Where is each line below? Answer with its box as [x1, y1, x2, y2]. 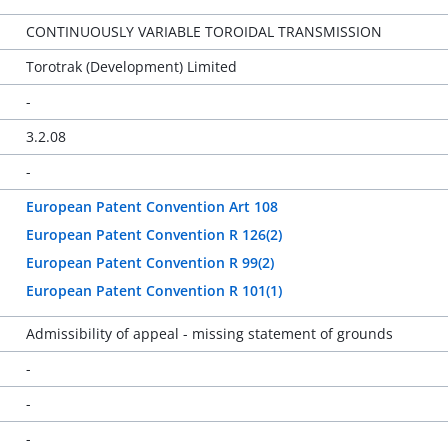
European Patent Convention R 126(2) [25, 225, 282, 244]
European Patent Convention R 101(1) [25, 281, 282, 300]
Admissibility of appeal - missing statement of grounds [25, 324, 393, 343]
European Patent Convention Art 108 [25, 197, 278, 216]
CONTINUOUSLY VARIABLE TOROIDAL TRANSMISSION [25, 22, 382, 41]
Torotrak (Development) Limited [25, 57, 237, 76]
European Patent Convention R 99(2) [25, 253, 274, 272]
